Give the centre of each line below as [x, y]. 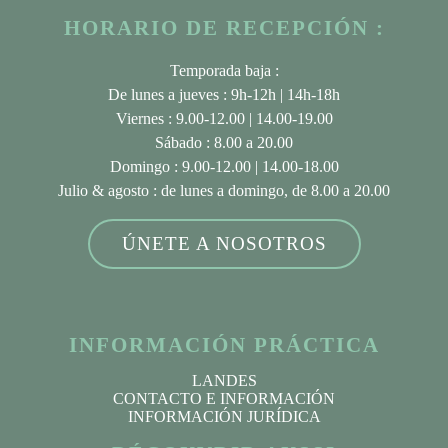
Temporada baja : [224, 70]
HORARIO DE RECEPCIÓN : [224, 27]
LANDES [224, 380]
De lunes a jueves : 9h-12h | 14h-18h [224, 94]
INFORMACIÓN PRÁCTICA [224, 344]
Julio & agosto [103, 190]
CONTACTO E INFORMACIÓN [224, 398]
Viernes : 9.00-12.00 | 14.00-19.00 [224, 118]
